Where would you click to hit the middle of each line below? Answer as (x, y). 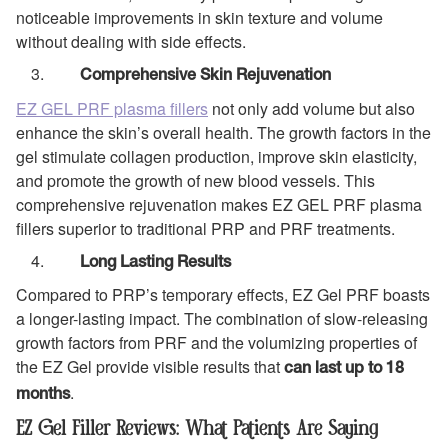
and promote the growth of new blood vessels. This (195, 180)
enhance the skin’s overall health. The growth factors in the (223, 132)
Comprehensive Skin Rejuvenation (205, 76)
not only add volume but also (311, 108)
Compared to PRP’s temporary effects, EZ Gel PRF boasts (223, 295)
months (43, 395)
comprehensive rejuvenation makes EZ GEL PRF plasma (219, 204)
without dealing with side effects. (131, 42)
